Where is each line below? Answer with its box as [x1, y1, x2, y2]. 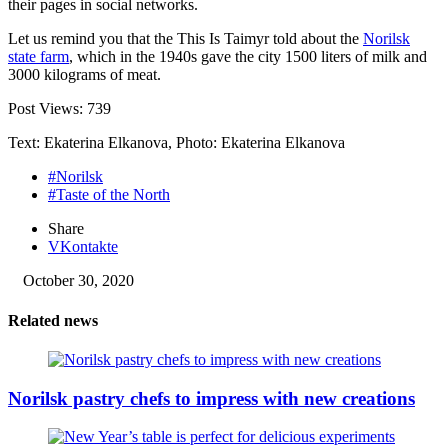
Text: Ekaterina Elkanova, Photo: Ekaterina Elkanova [8, 134, 345, 152]
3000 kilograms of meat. [8, 66, 161, 84]
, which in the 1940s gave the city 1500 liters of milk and [69, 48, 427, 66]
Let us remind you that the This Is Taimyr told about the [8, 30, 363, 48]
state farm [8, 48, 69, 66]
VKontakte [48, 238, 118, 256]
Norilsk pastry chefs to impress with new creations [8, 387, 415, 409]
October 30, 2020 [23, 272, 134, 290]
